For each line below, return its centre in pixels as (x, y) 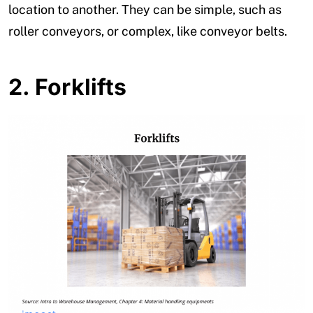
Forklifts (81, 87)
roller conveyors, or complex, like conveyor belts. (148, 31)
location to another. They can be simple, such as (145, 9)
